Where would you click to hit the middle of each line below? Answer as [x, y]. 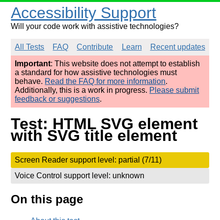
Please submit [174, 90]
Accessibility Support [84, 13]
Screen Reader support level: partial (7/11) [88, 160]
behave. [30, 81]
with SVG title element [94, 136]
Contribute [95, 47]
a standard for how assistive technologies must [96, 72]
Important [33, 64]
